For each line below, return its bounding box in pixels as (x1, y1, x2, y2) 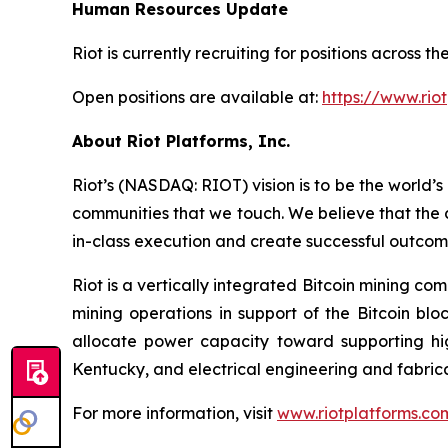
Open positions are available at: (72, 87, 322, 107)
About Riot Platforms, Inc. (72, 131, 290, 151)
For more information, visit (72, 403, 277, 423)
